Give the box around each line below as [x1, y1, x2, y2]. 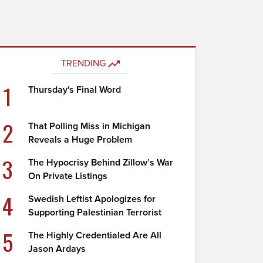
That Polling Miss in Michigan [28, 120, 151, 132]
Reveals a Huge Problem [28, 134, 133, 146]
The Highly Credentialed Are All [28, 230, 162, 241]
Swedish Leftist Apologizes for [28, 193, 156, 205]
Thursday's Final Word [28, 84, 122, 96]
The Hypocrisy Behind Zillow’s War [28, 157, 174, 168]
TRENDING [60, 58, 106, 69]
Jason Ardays [28, 243, 86, 255]
